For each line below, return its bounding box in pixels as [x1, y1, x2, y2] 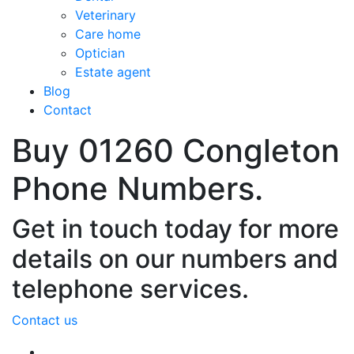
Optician [75, 45, 129, 61]
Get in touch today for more [12, 213, 339, 244]
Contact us [12, 312, 77, 328]
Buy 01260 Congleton [12, 131, 340, 170]
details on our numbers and [12, 243, 338, 274]
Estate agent [75, 64, 155, 80]
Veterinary [75, 7, 136, 23]
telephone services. [12, 273, 249, 304]
